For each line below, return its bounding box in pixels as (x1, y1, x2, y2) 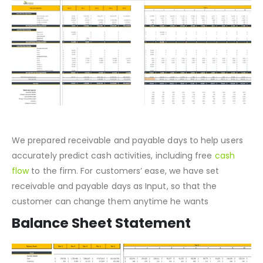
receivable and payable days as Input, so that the (12, 209, 217, 221)
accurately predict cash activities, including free (12, 178, 215, 191)
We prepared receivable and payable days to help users (12, 163, 243, 176)
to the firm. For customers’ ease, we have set (29, 194, 220, 206)
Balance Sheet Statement (12, 242, 191, 262)
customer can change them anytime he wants (12, 224, 208, 237)
